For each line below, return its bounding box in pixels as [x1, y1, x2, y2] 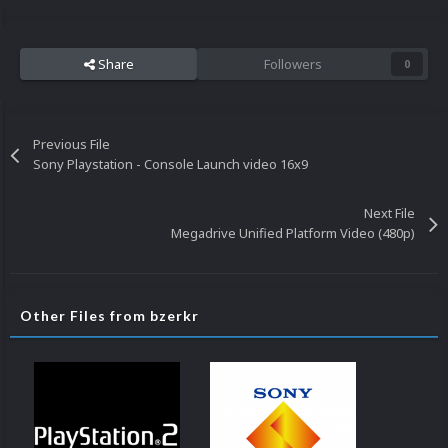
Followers [263, 55, 322, 74]
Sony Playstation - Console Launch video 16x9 [33, 155, 309, 174]
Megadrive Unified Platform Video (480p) [170, 224, 415, 243]
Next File [363, 204, 415, 223]
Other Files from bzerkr [20, 307, 199, 325]
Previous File [33, 135, 111, 154]
